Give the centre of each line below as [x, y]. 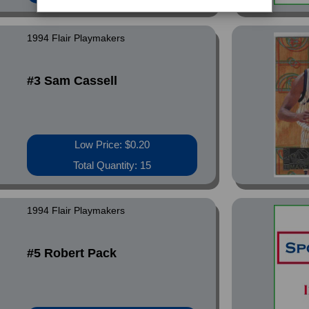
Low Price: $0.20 [112, 144]
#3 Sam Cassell [72, 81]
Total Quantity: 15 [112, 165]
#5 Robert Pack [72, 253]
